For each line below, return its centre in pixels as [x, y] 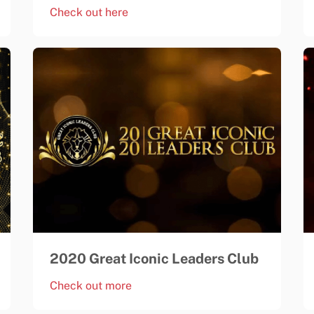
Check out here [89, 12]
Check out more [91, 286]
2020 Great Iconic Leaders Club [155, 259]
